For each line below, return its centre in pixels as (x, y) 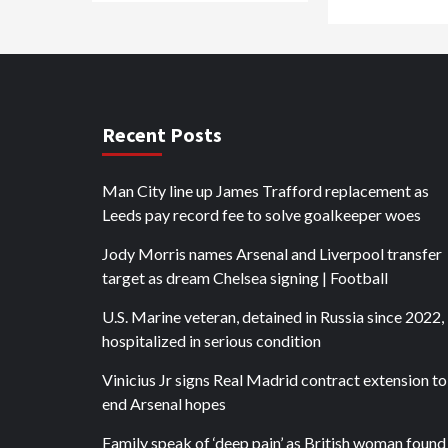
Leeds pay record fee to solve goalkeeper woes (261, 214)
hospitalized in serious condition (211, 340)
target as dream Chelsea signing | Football (245, 277)
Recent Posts (162, 134)
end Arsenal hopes (164, 403)
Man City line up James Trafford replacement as (265, 190)
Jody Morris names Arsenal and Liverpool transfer (272, 253)
